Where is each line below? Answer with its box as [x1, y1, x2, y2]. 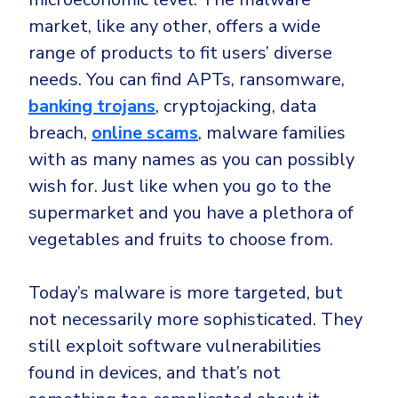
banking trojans [28, 94, 155, 119]
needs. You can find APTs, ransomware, [28, 68, 345, 92]
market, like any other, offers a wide [28, 14, 321, 39]
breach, [28, 121, 92, 146]
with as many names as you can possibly [28, 147, 354, 172]
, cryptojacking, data [155, 94, 316, 119]
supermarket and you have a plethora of [28, 201, 354, 226]
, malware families [198, 121, 346, 146]
